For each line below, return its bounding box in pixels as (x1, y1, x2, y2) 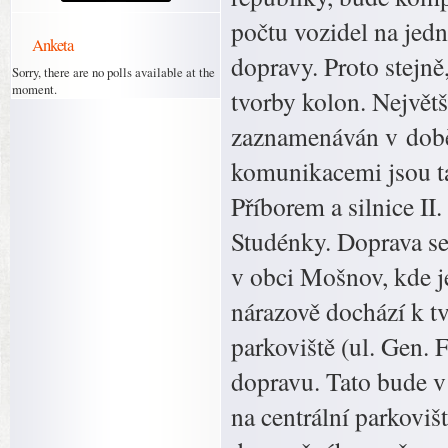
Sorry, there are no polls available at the (12, 63, 215, 81)
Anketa (32, 33, 73, 56)
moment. (12, 80, 57, 98)
